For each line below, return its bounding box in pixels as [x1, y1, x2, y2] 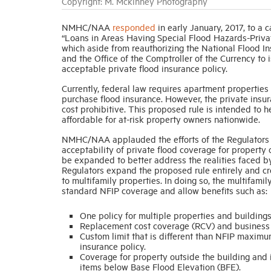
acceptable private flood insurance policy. [62, 62, 230, 74]
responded [113, 21, 155, 33]
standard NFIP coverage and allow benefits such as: [62, 184, 267, 196]
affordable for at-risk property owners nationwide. [62, 113, 260, 125]
